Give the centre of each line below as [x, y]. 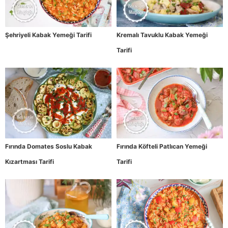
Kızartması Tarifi [30, 162]
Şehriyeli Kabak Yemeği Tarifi [48, 35]
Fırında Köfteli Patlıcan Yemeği [162, 147]
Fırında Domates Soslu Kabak [49, 147]
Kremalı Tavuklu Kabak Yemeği [162, 35]
